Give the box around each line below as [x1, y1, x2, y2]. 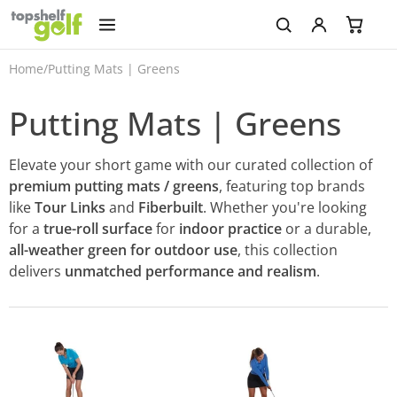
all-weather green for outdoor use [9, 240, 237, 260]
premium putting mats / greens [9, 176, 219, 196]
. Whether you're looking [203, 198, 367, 217]
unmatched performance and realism [65, 261, 316, 281]
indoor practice [179, 219, 282, 238]
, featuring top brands [219, 176, 365, 196]
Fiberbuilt [138, 198, 203, 217]
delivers [9, 261, 65, 281]
